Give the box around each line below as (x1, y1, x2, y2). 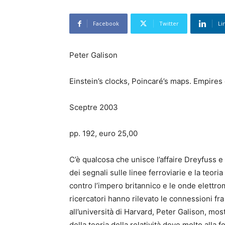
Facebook (93, 20, 119, 28)
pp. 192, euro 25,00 (69, 129, 138, 139)
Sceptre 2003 (69, 102, 118, 113)
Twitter (159, 20, 179, 28)
